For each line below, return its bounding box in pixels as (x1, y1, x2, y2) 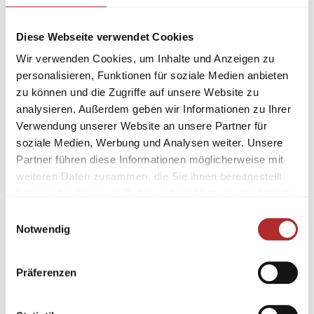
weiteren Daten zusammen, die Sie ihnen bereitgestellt (16, 170, 282, 183)
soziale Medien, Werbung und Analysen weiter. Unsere (16, 137, 283, 149)
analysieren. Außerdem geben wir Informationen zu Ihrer (16, 103, 291, 116)
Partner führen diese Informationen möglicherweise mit (16, 153, 284, 166)
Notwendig (16, 223, 70, 235)
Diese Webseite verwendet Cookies (16, 30, 193, 43)
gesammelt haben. (16, 204, 107, 217)
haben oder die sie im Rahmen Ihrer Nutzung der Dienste (16, 187, 295, 200)
